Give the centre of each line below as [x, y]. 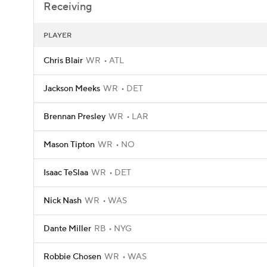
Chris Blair [63, 61]
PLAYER [58, 35]
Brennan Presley [74, 117]
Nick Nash [63, 201]
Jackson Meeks [72, 89]
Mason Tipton [69, 145]
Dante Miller [67, 229]
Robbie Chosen [72, 257]
